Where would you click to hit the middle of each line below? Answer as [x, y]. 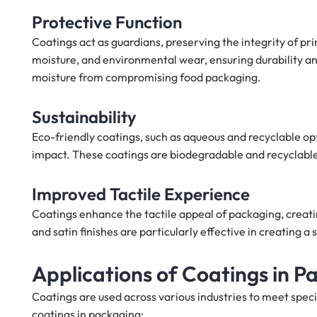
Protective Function [107, 22]
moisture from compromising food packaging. [146, 77]
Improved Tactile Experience [141, 194]
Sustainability [84, 117]
